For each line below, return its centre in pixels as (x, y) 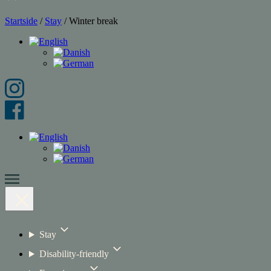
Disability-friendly (74, 254)
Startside (21, 21)
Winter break (93, 21)
